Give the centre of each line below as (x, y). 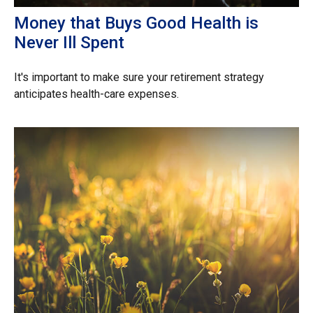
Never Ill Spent (69, 42)
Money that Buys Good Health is (136, 23)
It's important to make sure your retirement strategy (139, 77)
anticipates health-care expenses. (96, 94)
